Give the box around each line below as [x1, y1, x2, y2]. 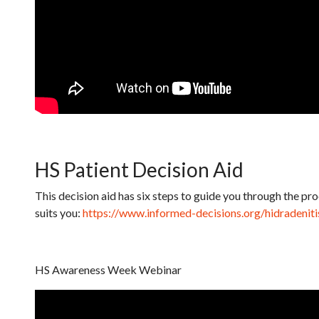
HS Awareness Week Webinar [35, 263, 182, 277]
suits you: [35, 206, 83, 220]
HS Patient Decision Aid [35, 157, 244, 182]
